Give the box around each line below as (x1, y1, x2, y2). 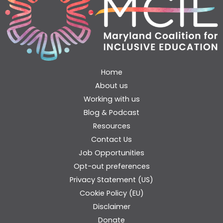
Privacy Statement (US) (70, 175, 153, 185)
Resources (93, 121, 130, 131)
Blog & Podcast (84, 108, 139, 118)
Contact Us (91, 134, 132, 145)
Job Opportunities (79, 148, 144, 158)
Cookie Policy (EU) (79, 188, 144, 199)
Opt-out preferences (73, 161, 150, 172)
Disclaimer (93, 202, 130, 212)
